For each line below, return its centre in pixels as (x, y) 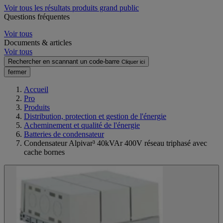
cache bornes (44, 152)
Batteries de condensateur (64, 134)
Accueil (36, 89)
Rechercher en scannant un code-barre (64, 61)
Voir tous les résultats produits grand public (71, 7)
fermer (17, 72)
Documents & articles (38, 42)
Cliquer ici (133, 61)
